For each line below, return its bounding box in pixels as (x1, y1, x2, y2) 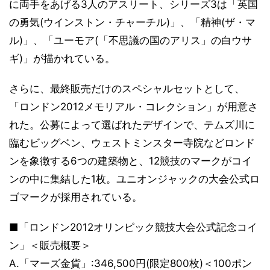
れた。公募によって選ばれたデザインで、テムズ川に (9, 119, 255, 131)
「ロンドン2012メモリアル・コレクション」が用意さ (9, 101, 258, 113)
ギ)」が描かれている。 (9, 52, 115, 64)
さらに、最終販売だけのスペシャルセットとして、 (9, 83, 245, 95)
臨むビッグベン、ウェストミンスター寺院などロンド (9, 137, 255, 149)
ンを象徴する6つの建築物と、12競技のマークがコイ (9, 155, 252, 167)
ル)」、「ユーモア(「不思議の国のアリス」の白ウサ (9, 34, 252, 46)
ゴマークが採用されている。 (9, 191, 142, 203)
